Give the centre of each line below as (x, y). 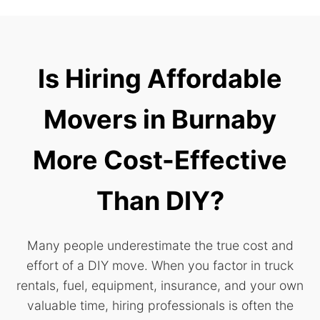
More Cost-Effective (160, 160)
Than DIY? (160, 200)
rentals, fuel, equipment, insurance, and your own (160, 285)
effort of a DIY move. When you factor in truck (160, 265)
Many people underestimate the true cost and (160, 245)
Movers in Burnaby (160, 119)
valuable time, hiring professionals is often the (160, 305)
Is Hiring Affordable (160, 78)
